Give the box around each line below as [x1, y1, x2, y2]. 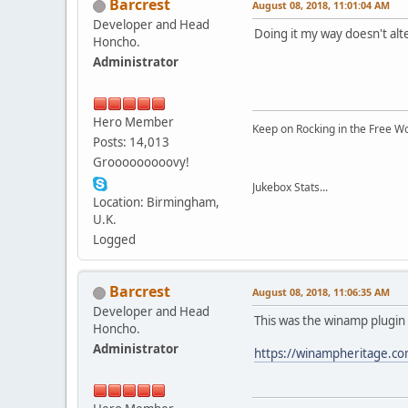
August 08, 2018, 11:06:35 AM [252, 285, 390, 300]
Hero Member [93, 114, 174, 131]
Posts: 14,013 [93, 134, 169, 151]
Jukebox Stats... [252, 179, 328, 196]
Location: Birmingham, [93, 194, 219, 211]
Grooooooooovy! [93, 154, 189, 171]
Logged [93, 231, 136, 249]
